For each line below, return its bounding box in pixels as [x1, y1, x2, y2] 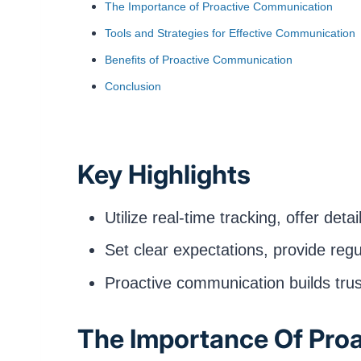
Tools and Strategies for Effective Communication [105, 27, 355, 40]
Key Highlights [77, 158, 251, 190]
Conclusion [105, 80, 161, 93]
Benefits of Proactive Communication [105, 53, 293, 66]
